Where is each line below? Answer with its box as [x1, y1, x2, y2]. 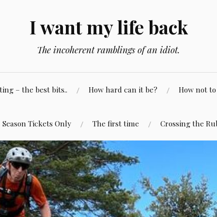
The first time [92, 118, 139, 128]
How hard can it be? [89, 84, 157, 94]
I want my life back [29, 15, 188, 39]
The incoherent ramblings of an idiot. [37, 44, 180, 56]
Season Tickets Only [2, 118, 71, 128]
